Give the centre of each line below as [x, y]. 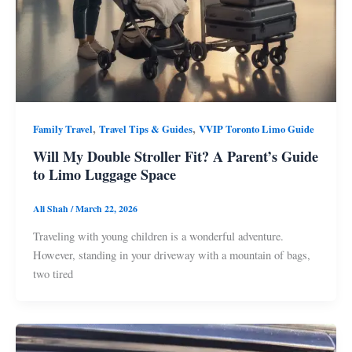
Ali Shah [51, 209]
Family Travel [62, 129]
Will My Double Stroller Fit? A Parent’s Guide [175, 156]
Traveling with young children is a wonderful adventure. [158, 236]
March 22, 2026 [106, 209]
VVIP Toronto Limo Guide [256, 129]
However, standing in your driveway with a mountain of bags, [171, 255]
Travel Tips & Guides [145, 129]
